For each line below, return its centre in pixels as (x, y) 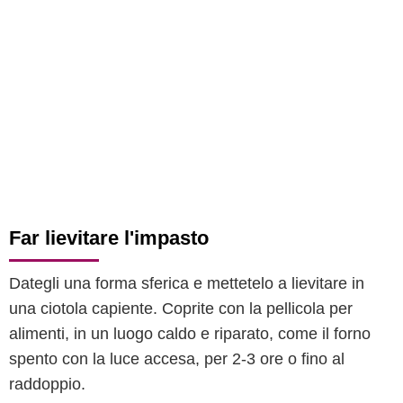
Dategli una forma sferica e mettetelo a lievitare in (187, 283)
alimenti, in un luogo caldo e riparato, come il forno (190, 334)
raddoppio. (47, 384)
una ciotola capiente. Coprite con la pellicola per (181, 309)
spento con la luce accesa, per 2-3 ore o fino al (177, 359)
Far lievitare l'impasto (109, 238)
